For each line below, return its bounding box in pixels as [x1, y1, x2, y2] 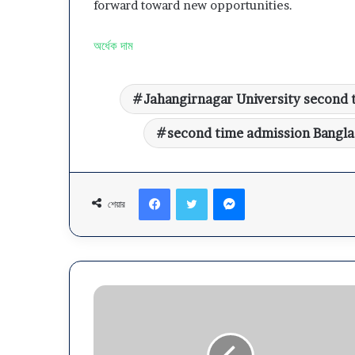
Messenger [244, 181, 298, 194]
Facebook [170, 181, 218, 194]
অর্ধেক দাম [94, 37, 136, 53]
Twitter [207, 181, 245, 194]
